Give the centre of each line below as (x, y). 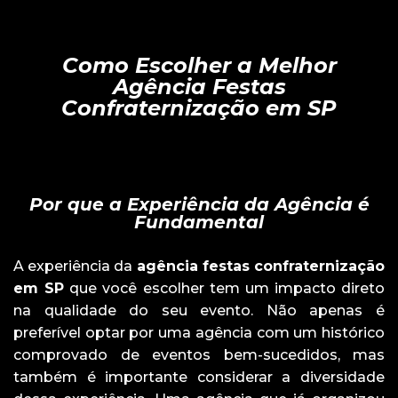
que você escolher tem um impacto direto (224, 288)
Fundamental (199, 222)
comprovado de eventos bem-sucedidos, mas (199, 354)
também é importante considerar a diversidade (199, 377)
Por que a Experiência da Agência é (199, 204)
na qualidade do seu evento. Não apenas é (199, 310)
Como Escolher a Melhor (199, 65)
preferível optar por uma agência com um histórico (199, 332)
